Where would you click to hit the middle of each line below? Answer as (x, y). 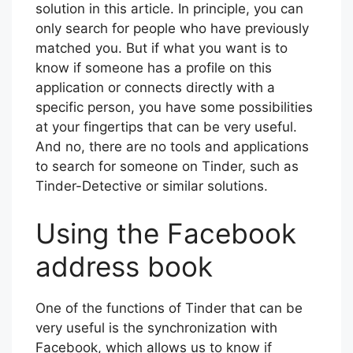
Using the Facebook (166, 233)
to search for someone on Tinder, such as (167, 167)
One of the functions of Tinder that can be (169, 308)
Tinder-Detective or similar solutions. (152, 186)
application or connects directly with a (155, 88)
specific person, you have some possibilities (174, 108)
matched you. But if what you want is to (162, 48)
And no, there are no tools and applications (172, 147)
